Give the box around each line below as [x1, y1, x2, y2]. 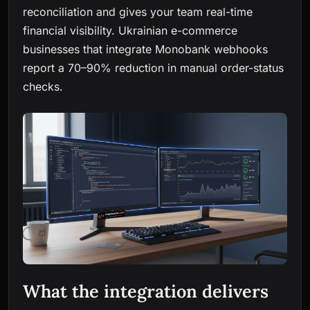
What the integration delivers [23, 280, 268, 302]
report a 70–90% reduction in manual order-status [23, 61, 284, 75]
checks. [23, 80, 63, 94]
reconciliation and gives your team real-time [23, 5, 253, 19]
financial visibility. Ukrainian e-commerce [23, 24, 237, 38]
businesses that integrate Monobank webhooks [23, 42, 268, 57]
